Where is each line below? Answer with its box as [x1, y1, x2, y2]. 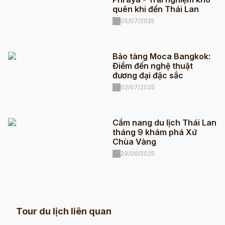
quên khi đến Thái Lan [112, 4, 199, 14]
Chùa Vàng [112, 136, 156, 147]
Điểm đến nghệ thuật [112, 60, 193, 71]
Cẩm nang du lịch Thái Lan [112, 117, 216, 128]
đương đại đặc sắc [112, 70, 183, 80]
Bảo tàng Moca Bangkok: [112, 51, 210, 61]
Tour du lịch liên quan [16, 205, 111, 216]
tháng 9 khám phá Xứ [112, 127, 197, 137]
